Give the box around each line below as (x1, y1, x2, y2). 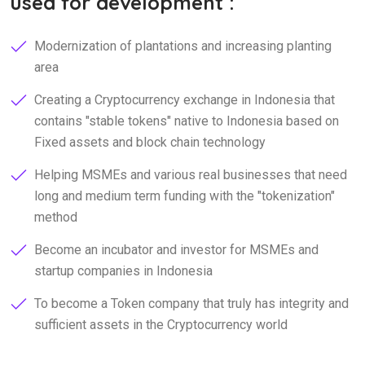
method (34, 209, 77, 225)
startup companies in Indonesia (34, 262, 213, 279)
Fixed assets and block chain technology (34, 134, 266, 150)
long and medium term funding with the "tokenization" (34, 187, 335, 204)
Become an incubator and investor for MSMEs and (34, 241, 319, 257)
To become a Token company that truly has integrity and (34, 295, 349, 311)
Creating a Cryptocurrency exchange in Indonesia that (34, 91, 335, 108)
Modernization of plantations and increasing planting (34, 37, 332, 54)
